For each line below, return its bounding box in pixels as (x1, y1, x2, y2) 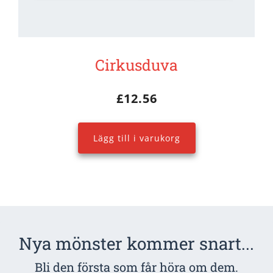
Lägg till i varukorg (93, 132, 180, 144)
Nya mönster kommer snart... (19, 232, 254, 255)
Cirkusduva (95, 55, 178, 76)
